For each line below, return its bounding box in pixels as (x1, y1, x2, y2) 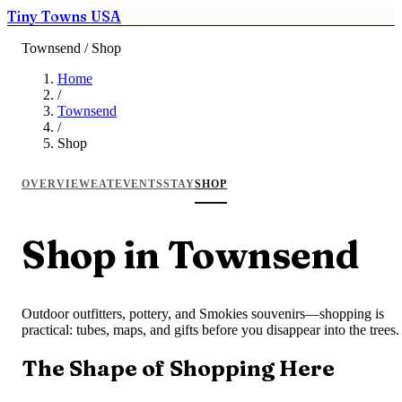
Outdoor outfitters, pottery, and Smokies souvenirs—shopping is (22, 305, 384, 321)
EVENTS (114, 177, 164, 190)
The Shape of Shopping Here (22, 355, 335, 382)
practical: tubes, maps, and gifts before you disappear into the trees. (22, 321, 399, 337)
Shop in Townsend (22, 231, 360, 278)
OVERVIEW (22, 177, 91, 190)
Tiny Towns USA (7, 7, 121, 25)
